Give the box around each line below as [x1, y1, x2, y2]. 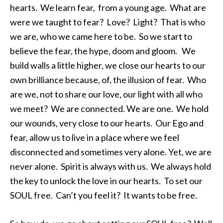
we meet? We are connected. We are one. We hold [10, 103, 209, 114]
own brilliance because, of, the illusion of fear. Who [10, 74, 206, 85]
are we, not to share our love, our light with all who [10, 89, 203, 100]
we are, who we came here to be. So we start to [10, 31, 192, 42]
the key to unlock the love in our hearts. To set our [10, 175, 203, 186]
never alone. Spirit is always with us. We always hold [10, 161, 211, 172]
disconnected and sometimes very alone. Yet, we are [10, 146, 212, 157]
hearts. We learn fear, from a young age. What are [10, 2, 206, 13]
